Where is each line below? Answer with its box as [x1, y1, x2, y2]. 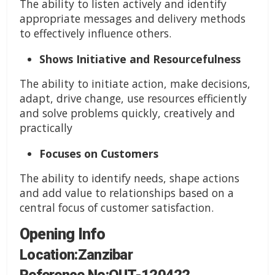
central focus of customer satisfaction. [20, 200, 214, 215]
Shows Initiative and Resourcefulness [39, 52, 241, 67]
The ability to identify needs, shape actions [20, 171, 239, 186]
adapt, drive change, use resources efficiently [20, 91, 247, 106]
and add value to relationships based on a [20, 185, 234, 201]
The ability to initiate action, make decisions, [20, 76, 250, 91]
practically [20, 120, 72, 136]
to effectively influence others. [20, 26, 171, 41]
